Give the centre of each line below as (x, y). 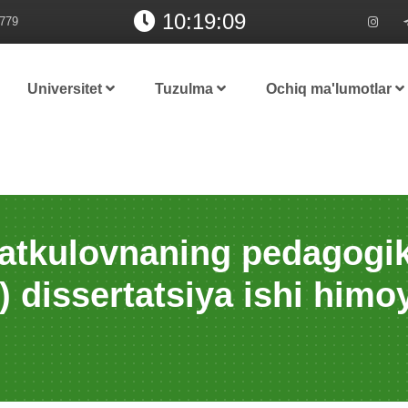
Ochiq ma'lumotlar (331, 89)
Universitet (66, 89)
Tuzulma (186, 89)
